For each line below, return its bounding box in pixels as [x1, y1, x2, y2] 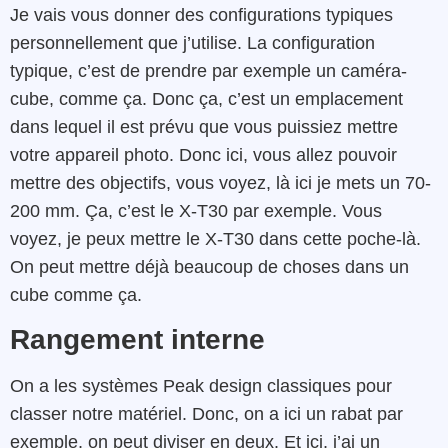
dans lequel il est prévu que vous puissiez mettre [10, 116, 398, 137]
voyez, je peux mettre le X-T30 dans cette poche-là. [10, 228, 421, 249]
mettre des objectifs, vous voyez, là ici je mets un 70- [10, 172, 431, 193]
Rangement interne [10, 324, 265, 356]
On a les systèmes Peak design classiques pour [10, 376, 392, 397]
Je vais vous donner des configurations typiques [10, 4, 393, 25]
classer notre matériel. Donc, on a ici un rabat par [10, 404, 403, 425]
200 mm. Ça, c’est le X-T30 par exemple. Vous [10, 200, 382, 221]
